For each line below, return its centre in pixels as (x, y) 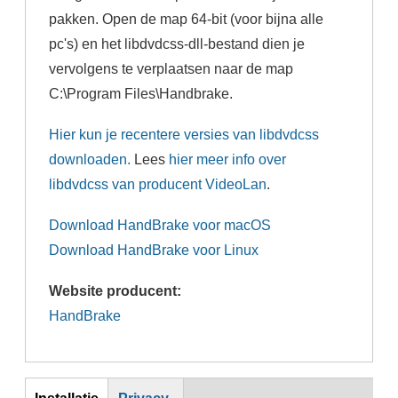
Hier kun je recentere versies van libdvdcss (184, 135)
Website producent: (117, 291)
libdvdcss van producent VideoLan (158, 184)
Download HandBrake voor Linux (154, 250)
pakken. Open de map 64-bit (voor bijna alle (187, 19)
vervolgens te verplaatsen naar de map (171, 69)
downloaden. (90, 159)
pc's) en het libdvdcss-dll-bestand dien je (177, 44)
